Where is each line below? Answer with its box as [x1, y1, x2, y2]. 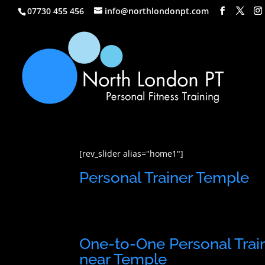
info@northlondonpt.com [105, 5, 209, 17]
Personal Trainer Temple [79, 168, 250, 186]
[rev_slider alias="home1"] [79, 147, 184, 159]
